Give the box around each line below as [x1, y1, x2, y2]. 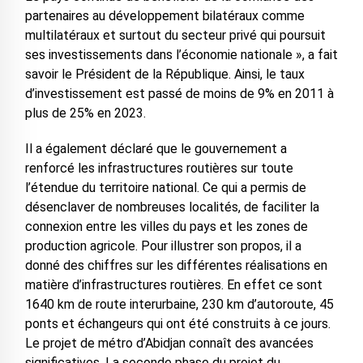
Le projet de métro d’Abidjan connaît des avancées [24, 335, 314, 352]
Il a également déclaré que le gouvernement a [24, 141, 287, 157]
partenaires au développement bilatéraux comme [24, 8, 305, 24]
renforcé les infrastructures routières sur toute [24, 160, 293, 177]
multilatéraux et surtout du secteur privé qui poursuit [24, 28, 326, 44]
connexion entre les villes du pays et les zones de [24, 219, 308, 235]
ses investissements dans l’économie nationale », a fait [24, 47, 338, 63]
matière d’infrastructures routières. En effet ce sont [24, 277, 322, 293]
